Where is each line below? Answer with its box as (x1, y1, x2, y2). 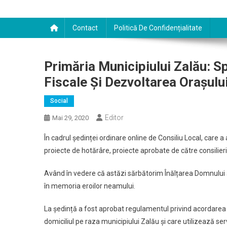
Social (50, 97, 68, 104)
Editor (105, 113, 124, 122)
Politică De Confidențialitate (114, 24, 202, 32)
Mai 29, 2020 (52, 114, 89, 122)
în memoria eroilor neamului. (44, 182, 135, 190)
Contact (72, 24, 98, 32)
